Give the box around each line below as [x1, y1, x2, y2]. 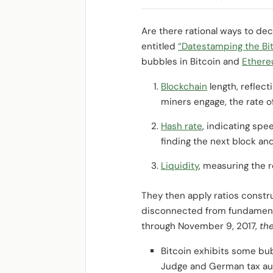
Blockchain [161, 80, 207, 93]
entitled [141, 40, 178, 52]
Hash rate [161, 120, 202, 132]
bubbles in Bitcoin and [141, 55, 242, 68]
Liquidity [161, 160, 199, 172]
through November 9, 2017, [141, 220, 260, 232]
